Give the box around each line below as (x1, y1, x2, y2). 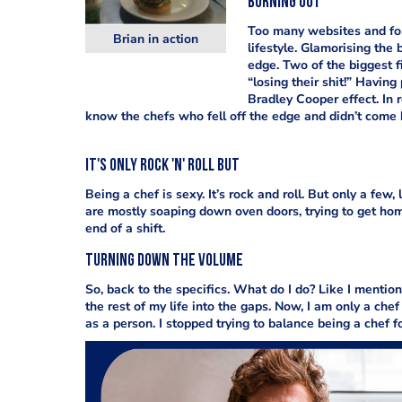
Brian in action (112, 31, 198, 48)
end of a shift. (84, 220, 165, 237)
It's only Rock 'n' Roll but (84, 158, 240, 175)
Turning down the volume (84, 253, 243, 270)
